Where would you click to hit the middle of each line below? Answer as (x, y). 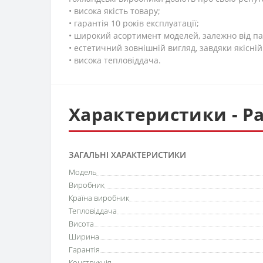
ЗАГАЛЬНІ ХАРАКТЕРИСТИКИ (127, 155)
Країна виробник (99, 198)
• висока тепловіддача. (115, 60)
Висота (81, 224)
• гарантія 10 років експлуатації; (134, 23)
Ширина (84, 237)
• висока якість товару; (114, 11)
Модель (82, 172)
